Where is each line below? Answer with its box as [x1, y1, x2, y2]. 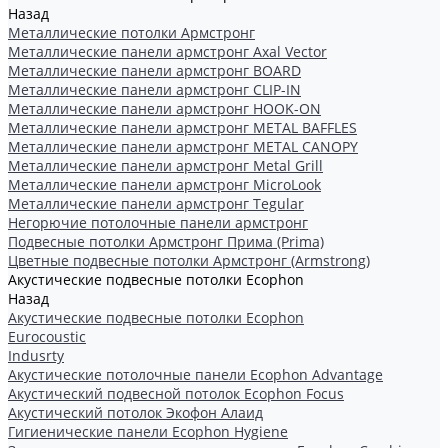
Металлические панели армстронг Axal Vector [8, 42, 327, 61]
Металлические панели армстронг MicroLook [8, 175, 321, 194]
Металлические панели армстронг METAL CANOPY [8, 137, 358, 156]
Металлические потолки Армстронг [8, 23, 255, 42]
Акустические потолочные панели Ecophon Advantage [8, 365, 383, 384]
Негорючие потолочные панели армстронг [8, 213, 308, 232]
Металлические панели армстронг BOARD [8, 61, 301, 80]
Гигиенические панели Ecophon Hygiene [8, 422, 288, 441]
